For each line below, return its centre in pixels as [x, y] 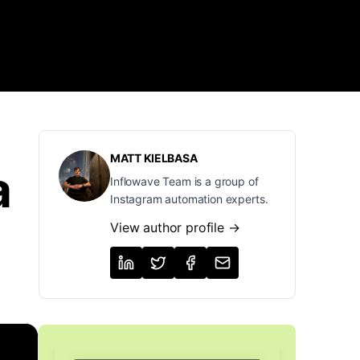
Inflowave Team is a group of [184, 181]
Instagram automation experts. [189, 199]
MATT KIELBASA [154, 158]
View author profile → [175, 227]
